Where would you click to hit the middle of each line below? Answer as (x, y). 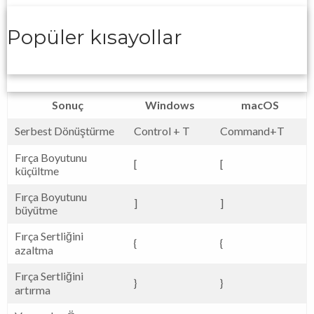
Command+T (252, 130)
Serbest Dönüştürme (64, 130)
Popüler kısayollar (95, 37)
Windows (170, 104)
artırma (33, 289)
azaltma (34, 250)
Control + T (162, 130)
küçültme (37, 170)
